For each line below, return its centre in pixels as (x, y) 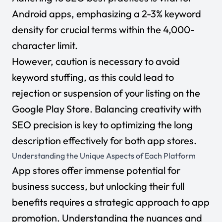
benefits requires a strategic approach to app (111, 202)
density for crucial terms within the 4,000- (103, 29)
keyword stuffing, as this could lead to (93, 77)
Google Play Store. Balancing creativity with (107, 109)
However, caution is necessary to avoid (96, 61)
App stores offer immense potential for (96, 170)
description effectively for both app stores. (104, 140)
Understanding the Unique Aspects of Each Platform (104, 156)
